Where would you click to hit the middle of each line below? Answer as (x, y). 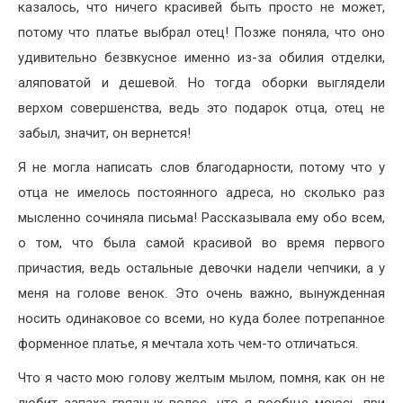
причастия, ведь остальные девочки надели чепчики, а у (201, 268)
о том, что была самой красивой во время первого (201, 242)
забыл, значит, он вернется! (104, 133)
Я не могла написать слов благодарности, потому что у (201, 167)
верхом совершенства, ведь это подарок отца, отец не (201, 107)
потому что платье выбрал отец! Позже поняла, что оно (201, 32)
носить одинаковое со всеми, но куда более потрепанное (201, 318)
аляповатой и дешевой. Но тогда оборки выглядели (201, 82)
